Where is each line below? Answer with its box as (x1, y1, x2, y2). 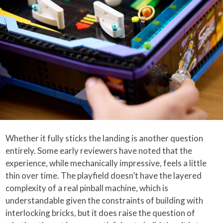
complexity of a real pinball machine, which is (5, 182, 169, 193)
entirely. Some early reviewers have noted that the (5, 145, 193, 156)
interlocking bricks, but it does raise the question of (5, 207, 196, 218)
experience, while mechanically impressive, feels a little (5, 157, 207, 168)
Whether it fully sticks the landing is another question (5, 132, 204, 143)
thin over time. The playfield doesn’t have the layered (5, 170, 202, 181)
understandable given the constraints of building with (5, 195, 204, 206)
